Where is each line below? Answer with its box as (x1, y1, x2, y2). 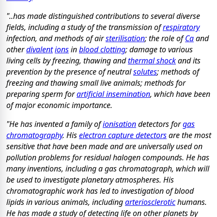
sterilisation (106, 33, 145, 44)
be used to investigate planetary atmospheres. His (6, 174, 174, 186)
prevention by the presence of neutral (6, 66, 133, 77)
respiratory (163, 22, 200, 33)
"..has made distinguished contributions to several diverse (6, 11, 200, 22)
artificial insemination (77, 89, 150, 100)
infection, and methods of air (6, 33, 106, 44)
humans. (175, 197, 207, 208)
